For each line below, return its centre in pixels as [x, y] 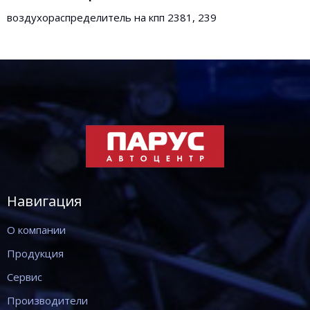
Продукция [35, 253]
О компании [36, 230]
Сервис [25, 277]
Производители [47, 300]
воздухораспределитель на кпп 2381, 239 [112, 17]
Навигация [44, 201]
